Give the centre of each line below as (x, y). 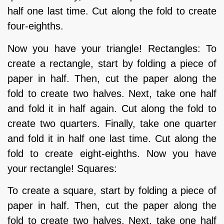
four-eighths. (35, 26)
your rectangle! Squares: (62, 168)
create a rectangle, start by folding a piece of (112, 63)
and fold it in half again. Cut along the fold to (112, 108)
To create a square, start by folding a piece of (112, 191)
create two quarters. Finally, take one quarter (112, 123)
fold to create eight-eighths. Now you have (112, 153)
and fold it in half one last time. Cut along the (112, 138)
